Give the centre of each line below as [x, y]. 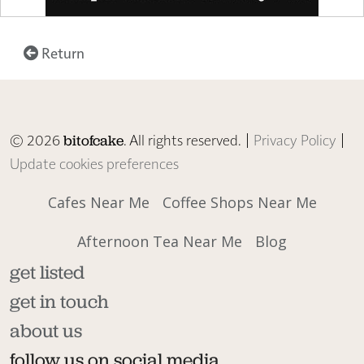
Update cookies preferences [94, 162]
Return [61, 52]
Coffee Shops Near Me [239, 202]
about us [46, 330]
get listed [47, 272]
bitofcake [93, 140]
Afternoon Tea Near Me [160, 241]
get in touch [59, 301]
